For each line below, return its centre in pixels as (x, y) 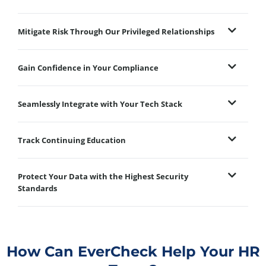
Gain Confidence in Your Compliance (88, 67)
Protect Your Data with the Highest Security (103, 176)
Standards (37, 188)
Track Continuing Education (72, 140)
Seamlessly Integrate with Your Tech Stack (100, 104)
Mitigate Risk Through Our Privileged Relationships (116, 31)
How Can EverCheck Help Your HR (133, 251)
